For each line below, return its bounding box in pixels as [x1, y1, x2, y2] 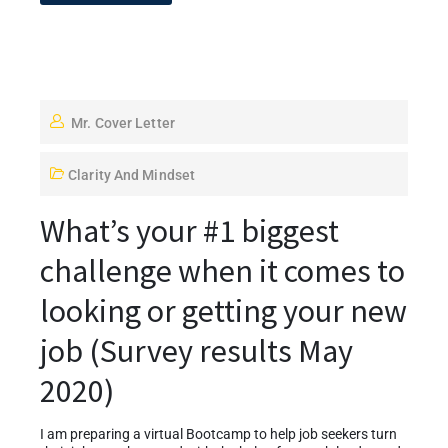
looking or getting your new [40, 290, 407, 331]
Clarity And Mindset [68, 166, 196, 183]
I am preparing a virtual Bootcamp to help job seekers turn [40, 425, 397, 443]
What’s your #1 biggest [40, 210, 339, 251]
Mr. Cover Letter [71, 114, 175, 131]
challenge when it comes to [40, 250, 405, 291]
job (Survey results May [40, 330, 353, 371]
